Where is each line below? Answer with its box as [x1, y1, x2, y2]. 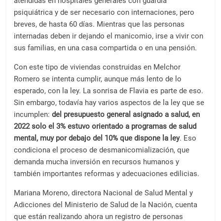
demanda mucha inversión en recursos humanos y [14, 157, 180, 166]
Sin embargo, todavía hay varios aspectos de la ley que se [14, 98, 205, 107]
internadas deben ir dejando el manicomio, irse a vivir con [14, 32, 204, 40]
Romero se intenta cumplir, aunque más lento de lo [14, 74, 182, 83]
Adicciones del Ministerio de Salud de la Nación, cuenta [14, 200, 198, 209]
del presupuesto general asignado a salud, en [52, 110, 200, 119]
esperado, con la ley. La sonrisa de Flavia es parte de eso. [14, 86, 204, 95]
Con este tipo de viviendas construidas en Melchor [14, 63, 181, 72]
